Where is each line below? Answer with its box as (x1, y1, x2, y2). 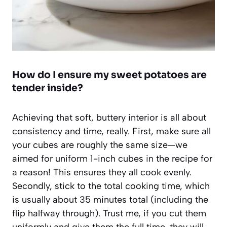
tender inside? (12, 82, 83, 94)
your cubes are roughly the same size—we (12, 139, 187, 150)
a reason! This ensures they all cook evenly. (12, 166, 192, 178)
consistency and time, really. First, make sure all (12, 125, 211, 137)
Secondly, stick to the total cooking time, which (12, 180, 210, 192)
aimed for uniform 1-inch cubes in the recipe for (12, 153, 212, 164)
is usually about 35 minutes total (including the (12, 194, 208, 205)
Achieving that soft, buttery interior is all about (12, 111, 206, 123)
